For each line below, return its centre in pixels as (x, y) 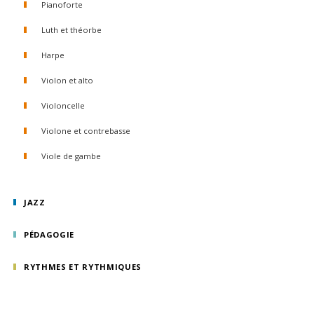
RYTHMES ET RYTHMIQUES (83, 267)
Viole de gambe (71, 156)
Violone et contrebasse (86, 131)
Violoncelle (63, 105)
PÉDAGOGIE (49, 234)
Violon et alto (67, 80)
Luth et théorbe (71, 30)
